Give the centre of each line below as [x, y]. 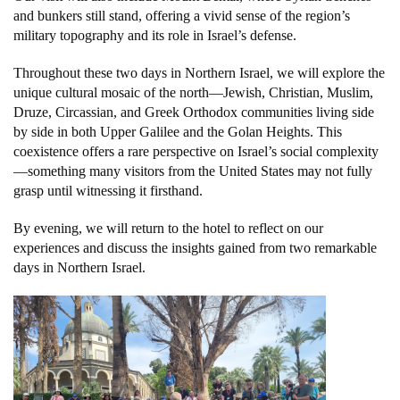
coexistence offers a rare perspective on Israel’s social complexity [196, 151]
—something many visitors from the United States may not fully [193, 171]
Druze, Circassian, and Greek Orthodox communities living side [194, 112]
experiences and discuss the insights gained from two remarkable [195, 247]
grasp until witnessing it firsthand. [108, 190]
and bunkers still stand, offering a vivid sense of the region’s [182, 15]
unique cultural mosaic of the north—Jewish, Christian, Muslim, [193, 92]
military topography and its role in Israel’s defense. [155, 35]
